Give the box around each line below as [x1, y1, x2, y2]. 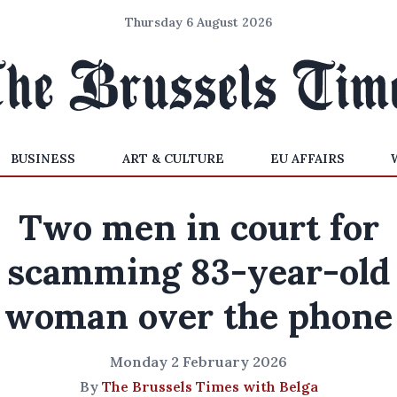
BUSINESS [11, 151, 76, 167]
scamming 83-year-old [6, 249, 391, 294]
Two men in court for [18, 205, 379, 250]
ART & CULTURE [121, 151, 224, 167]
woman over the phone [4, 293, 393, 339]
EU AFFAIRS [269, 151, 345, 167]
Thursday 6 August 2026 [125, 14, 272, 30]
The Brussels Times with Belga [101, 378, 318, 395]
